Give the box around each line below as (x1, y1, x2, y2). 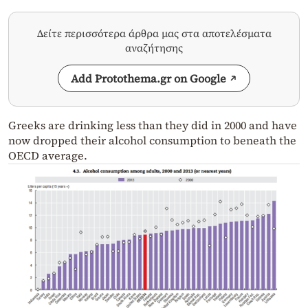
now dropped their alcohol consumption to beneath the (8, 133, 296, 148)
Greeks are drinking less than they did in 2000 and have (8, 118, 297, 133)
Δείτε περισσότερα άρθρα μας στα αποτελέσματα (36, 26, 272, 41)
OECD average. (8, 148, 87, 164)
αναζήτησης (125, 41, 183, 56)
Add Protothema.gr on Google (71, 71, 226, 87)
